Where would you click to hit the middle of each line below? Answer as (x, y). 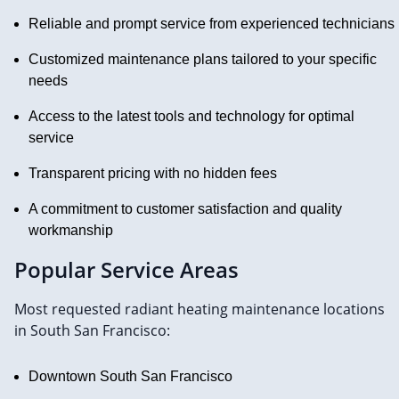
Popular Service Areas (126, 269)
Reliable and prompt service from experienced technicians (212, 23)
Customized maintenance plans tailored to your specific (203, 59)
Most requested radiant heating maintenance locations (199, 309)
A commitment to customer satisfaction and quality (185, 208)
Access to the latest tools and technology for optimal (191, 116)
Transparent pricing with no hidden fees (153, 173)
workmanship (71, 230)
